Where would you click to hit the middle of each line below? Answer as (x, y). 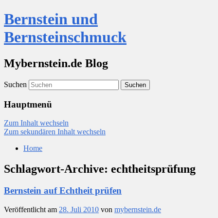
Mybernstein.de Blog (56, 63)
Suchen (15, 84)
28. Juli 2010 (79, 209)
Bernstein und (51, 19)
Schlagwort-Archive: (57, 169)
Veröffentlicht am (31, 209)
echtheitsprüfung (153, 169)
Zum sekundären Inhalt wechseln (55, 132)
